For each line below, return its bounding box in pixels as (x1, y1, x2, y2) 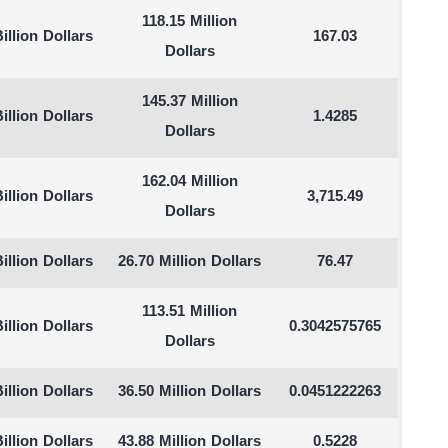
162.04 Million (141, 172, 238, 193)
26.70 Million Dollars (118, 252, 262, 273)
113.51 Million (142, 302, 238, 323)
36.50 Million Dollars (118, 382, 262, 403)
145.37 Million (141, 92, 238, 113)
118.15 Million (142, 12, 238, 33)
